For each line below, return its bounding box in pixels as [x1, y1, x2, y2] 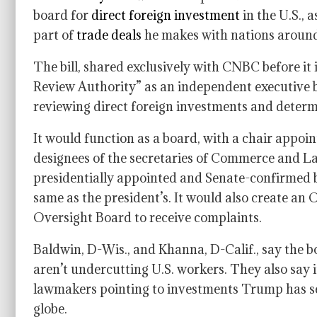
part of [33, 27, 76, 43]
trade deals [76, 27, 142, 43]
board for [33, 7, 91, 23]
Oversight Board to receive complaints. [33, 209, 262, 226]
